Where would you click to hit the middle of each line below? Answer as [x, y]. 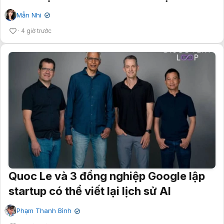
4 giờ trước [36, 30]
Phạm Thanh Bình [44, 211]
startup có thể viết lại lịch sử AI [90, 191]
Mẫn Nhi [29, 15]
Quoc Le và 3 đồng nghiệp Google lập [107, 176]
